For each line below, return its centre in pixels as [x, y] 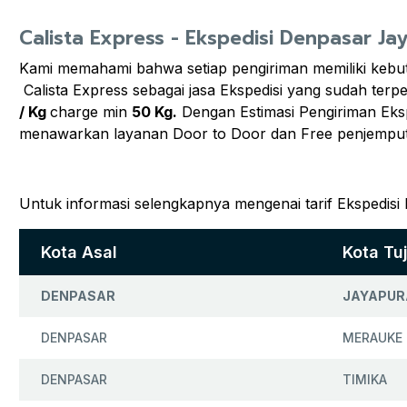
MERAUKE [372, 337]
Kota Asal [79, 252]
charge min [91, 111]
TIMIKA [365, 379]
